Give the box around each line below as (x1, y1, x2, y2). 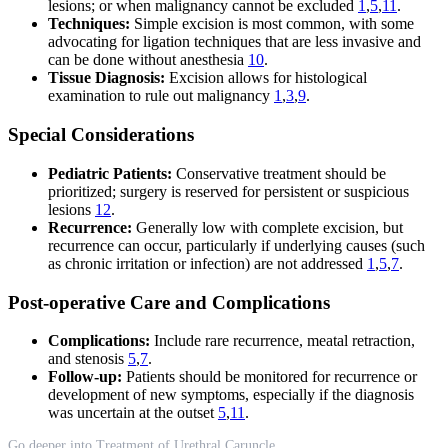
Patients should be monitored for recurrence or (122, 368, 417, 386)
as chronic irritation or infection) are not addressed (48, 254, 367, 272)
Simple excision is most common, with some (130, 15, 414, 33)
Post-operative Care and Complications (8, 291, 330, 313)
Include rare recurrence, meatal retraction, (150, 332, 415, 350)
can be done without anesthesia (48, 51, 248, 69)
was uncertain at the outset (48, 404, 218, 422)
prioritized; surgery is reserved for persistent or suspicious (48, 182, 409, 200)
